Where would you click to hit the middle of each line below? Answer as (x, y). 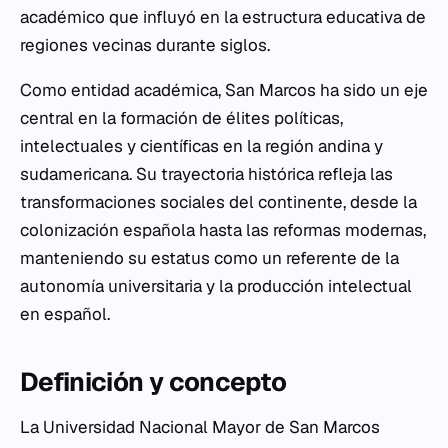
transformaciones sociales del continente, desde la (218, 202)
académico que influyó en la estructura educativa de (223, 17)
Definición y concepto (153, 382)
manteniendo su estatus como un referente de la (209, 258)
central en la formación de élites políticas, (181, 118)
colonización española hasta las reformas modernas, (223, 230)
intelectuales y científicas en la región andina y (201, 146)
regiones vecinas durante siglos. (145, 45)
